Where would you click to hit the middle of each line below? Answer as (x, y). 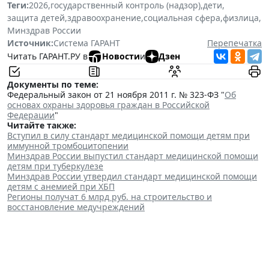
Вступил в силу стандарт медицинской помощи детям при (128, 135)
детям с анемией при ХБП (61, 186)
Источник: (30, 43)
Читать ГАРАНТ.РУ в (47, 56)
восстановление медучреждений (76, 207)
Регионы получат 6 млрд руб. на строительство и (110, 196)
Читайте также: (42, 125)
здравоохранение (104, 17)
